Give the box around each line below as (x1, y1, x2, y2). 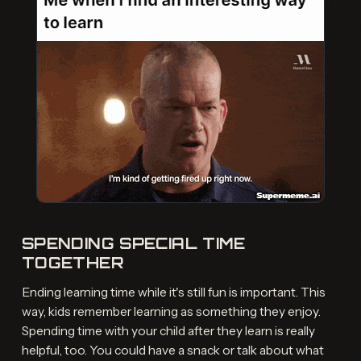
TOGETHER (21, 252, 123, 272)
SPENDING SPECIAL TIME (21, 233, 246, 253)
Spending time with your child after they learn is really (21, 323, 315, 339)
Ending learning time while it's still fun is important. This (21, 284, 326, 301)
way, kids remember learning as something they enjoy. (21, 304, 321, 320)
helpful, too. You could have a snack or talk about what (21, 342, 324, 359)
